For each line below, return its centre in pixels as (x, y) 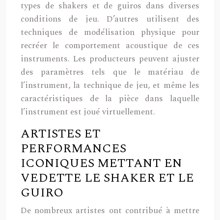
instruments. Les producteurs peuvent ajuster (110, 59)
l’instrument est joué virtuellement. (88, 112)
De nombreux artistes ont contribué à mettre (110, 211)
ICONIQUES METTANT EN (101, 164)
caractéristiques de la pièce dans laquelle (110, 99)
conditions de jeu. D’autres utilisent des (110, 19)
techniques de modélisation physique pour (110, 32)
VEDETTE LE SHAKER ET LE (107, 178)
